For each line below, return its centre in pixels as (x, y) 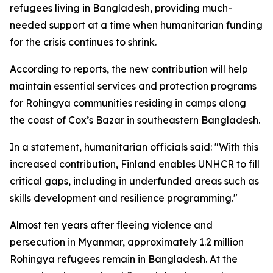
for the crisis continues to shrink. (83, 42)
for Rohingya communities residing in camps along (128, 103)
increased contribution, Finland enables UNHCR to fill (135, 164)
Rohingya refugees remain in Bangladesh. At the (124, 259)
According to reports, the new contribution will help (129, 69)
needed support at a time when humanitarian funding (136, 25)
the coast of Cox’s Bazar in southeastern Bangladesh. (135, 120)
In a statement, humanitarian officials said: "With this (134, 147)
